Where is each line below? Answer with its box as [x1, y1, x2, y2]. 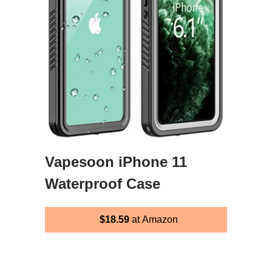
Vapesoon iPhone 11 [45, 153, 187, 170]
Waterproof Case [45, 175, 160, 192]
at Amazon [129, 214, 178, 225]
